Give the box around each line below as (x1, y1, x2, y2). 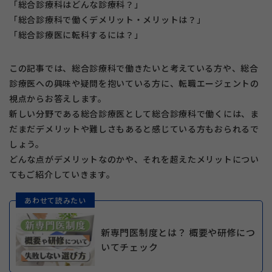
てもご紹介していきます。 (9, 168, 115, 181)
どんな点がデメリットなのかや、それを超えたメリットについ (9, 153, 259, 166)
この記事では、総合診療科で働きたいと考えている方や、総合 (9, 62, 259, 75)
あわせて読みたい (24, 194, 86, 205)
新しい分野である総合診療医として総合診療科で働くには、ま (9, 107, 259, 120)
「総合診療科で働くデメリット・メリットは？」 (9, 13, 206, 26)
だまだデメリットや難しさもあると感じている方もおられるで (9, 123, 259, 135)
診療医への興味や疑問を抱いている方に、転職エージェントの (9, 77, 259, 90)
